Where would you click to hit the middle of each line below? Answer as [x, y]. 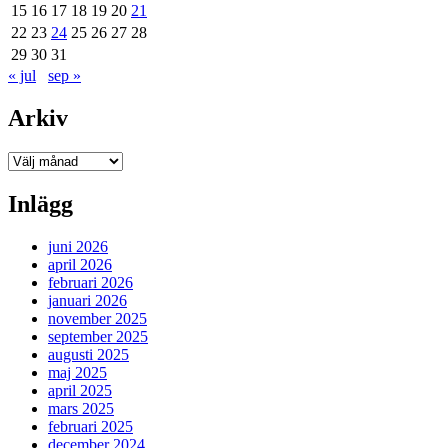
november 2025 [97, 318]
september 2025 [98, 336]
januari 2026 [87, 300]
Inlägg [40, 203]
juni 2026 [78, 246]
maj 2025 [77, 372]
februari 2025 [90, 426]
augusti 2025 [88, 354]
